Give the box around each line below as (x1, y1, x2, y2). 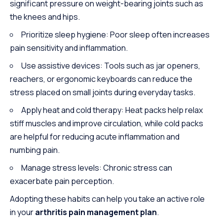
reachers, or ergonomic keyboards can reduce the (10, 74, 192, 85)
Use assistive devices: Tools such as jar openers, (21, 60, 200, 72)
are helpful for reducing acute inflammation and (10, 131, 180, 143)
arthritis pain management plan (35, 207, 157, 218)
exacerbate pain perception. (10, 176, 114, 187)
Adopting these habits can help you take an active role (10, 193, 205, 205)
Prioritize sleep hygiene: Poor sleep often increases (21, 29, 210, 40)
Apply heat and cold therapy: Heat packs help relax (21, 105, 203, 116)
